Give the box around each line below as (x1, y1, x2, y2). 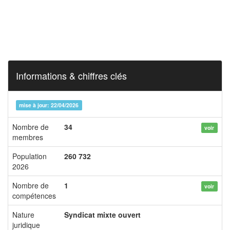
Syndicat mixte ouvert (64, 209, 141, 220)
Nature (12, 209, 34, 220)
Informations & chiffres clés (16, 69, 127, 82)
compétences (12, 190, 56, 201)
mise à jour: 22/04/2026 (19, 101, 79, 109)
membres (12, 132, 43, 142)
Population (12, 151, 47, 161)
